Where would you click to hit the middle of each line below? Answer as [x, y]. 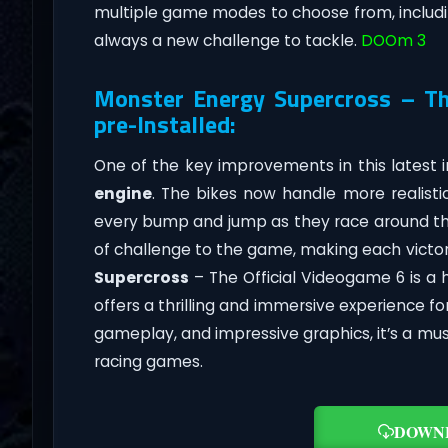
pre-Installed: [164, 123]
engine [122, 193]
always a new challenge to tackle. [227, 40]
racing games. [148, 361]
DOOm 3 [393, 40]
